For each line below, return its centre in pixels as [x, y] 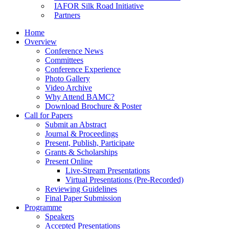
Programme [43, 207]
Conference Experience [83, 69]
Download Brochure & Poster [93, 106]
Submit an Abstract [76, 124]
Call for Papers [49, 115]
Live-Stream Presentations [108, 170]
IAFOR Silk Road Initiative [99, 6]
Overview [41, 42]
